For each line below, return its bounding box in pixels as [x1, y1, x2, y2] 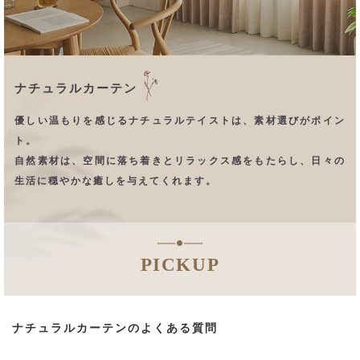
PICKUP [140, 255, 220, 276]
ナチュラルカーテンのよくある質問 [12, 321, 218, 334]
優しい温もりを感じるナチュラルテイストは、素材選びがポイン [14, 115, 346, 127]
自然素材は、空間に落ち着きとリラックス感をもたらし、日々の [14, 155, 346, 167]
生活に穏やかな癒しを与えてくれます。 [14, 175, 218, 187]
